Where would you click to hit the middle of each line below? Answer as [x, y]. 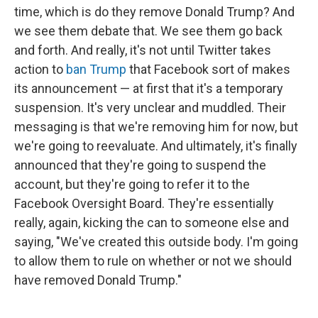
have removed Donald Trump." [98, 280]
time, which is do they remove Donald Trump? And [154, 11]
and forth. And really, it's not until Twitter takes [143, 50]
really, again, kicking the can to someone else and [152, 222]
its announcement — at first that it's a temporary [149, 88]
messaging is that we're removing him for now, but [156, 126]
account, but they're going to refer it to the [132, 184]
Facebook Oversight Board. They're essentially [144, 203]
